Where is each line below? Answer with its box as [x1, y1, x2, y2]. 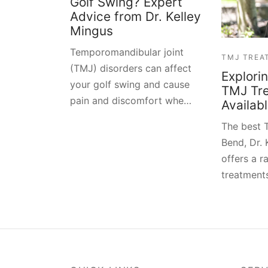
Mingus [70, 23, 113, 38]
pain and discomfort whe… [70, 94, 191, 106]
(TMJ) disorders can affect [70, 62, 191, 74]
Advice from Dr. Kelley [70, 8, 201, 24]
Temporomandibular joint [70, 45, 184, 58]
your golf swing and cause [70, 78, 190, 90]
